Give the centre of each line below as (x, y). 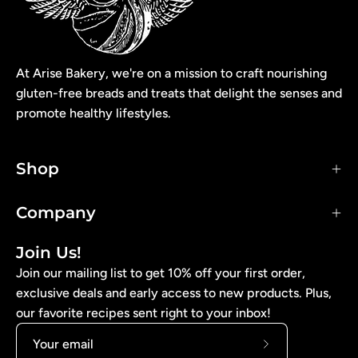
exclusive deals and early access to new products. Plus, (174, 292)
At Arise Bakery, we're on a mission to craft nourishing (171, 73)
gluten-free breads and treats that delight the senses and (179, 93)
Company (56, 212)
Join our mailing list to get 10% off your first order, (161, 272)
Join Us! (49, 252)
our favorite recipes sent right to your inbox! (143, 312)
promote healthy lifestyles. (93, 113)
